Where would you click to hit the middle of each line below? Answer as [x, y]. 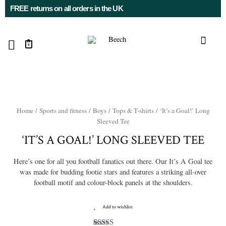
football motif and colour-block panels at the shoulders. [113, 182]
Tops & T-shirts [133, 110]
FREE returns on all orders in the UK [67, 9]
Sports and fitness [63, 110]
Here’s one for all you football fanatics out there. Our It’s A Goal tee [113, 161]
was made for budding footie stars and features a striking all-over [113, 172]
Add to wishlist [117, 207]
